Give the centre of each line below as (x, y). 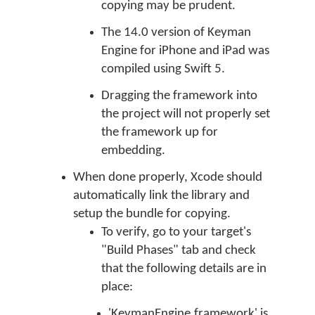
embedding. (133, 151)
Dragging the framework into (179, 96)
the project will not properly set (186, 114)
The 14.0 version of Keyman (176, 33)
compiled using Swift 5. (163, 69)
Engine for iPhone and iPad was (185, 51)
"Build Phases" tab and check (179, 251)
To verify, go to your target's (176, 232)
